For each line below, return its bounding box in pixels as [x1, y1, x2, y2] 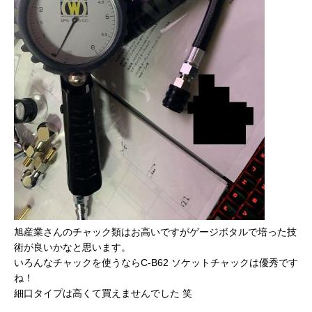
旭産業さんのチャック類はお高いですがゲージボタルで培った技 [14, 226, 297, 237]
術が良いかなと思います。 [14, 241, 131, 253]
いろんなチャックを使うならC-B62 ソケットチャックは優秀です [14, 256, 298, 268]
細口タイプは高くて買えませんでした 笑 [14, 287, 192, 299]
